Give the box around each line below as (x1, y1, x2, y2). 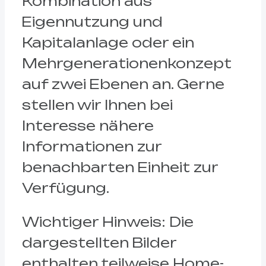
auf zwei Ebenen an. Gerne (21, 75, 224, 92)
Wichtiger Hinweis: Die (21, 214, 194, 230)
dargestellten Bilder (21, 235, 176, 251)
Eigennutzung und (21, 13, 163, 30)
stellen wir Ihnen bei (21, 96, 173, 113)
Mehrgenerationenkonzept (21, 55, 232, 71)
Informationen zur (21, 138, 161, 154)
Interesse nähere (21, 117, 154, 134)
